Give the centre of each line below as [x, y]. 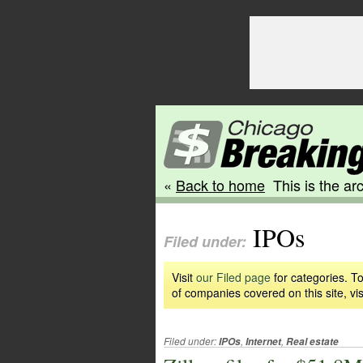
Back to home [220, 185]
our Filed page [233, 277]
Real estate [312, 342]
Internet [263, 342]
